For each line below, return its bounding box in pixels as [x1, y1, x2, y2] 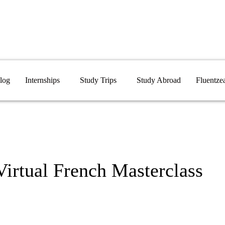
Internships [25, 76, 60, 84]
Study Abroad [137, 76, 181, 84]
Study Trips [80, 76, 117, 84]
